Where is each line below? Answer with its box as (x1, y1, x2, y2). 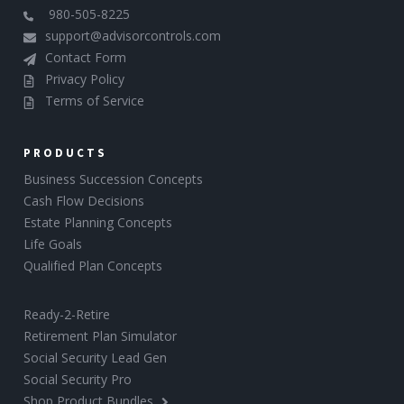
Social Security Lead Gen (23, 349, 168, 367)
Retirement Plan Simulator (23, 327, 178, 345)
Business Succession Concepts (23, 170, 204, 188)
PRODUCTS (23, 145, 108, 161)
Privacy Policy (45, 70, 125, 88)
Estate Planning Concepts (23, 214, 173, 232)
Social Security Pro (23, 371, 133, 389)
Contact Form (45, 49, 127, 67)
